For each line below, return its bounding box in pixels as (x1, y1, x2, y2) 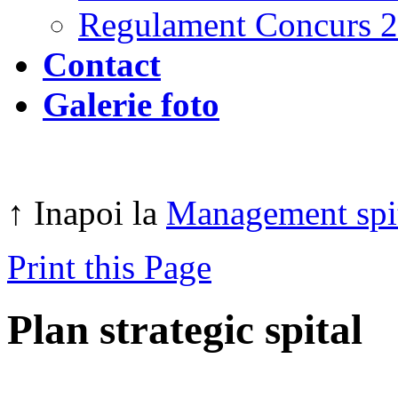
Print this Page (7, 248, 211, 286)
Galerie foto (43, 85, 219, 123)
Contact (43, 45, 161, 84)
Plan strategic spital (7, 306, 362, 354)
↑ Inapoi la (7, 194, 166, 232)
